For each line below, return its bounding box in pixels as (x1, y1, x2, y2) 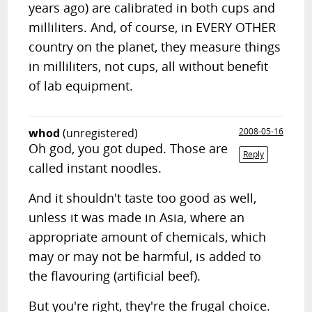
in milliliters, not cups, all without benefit (29, 58, 269, 75)
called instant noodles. (29, 159, 162, 176)
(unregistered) (63, 125, 139, 141)
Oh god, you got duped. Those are (29, 140, 228, 157)
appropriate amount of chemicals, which (29, 228, 267, 245)
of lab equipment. (29, 77, 134, 94)
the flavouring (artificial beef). (29, 267, 201, 284)
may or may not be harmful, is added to (29, 248, 262, 265)
